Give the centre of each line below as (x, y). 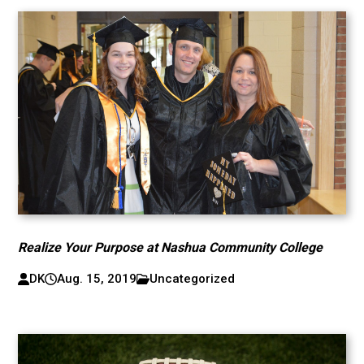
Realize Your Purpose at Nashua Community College (171, 247)
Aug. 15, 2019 (96, 279)
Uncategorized (193, 279)
